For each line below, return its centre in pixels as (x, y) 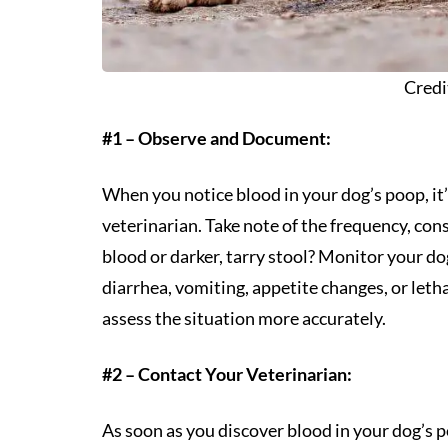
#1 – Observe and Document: (216, 138)
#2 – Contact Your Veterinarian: (227, 374)
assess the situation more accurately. (244, 318)
